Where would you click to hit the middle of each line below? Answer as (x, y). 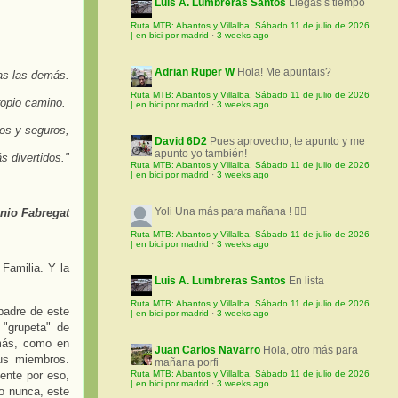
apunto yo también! (201, 154)
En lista (306, 281)
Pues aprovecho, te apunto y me (287, 142)
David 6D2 (181, 142)
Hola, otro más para (310, 350)
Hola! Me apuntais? (284, 72)
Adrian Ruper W (195, 72)
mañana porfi (187, 363)
